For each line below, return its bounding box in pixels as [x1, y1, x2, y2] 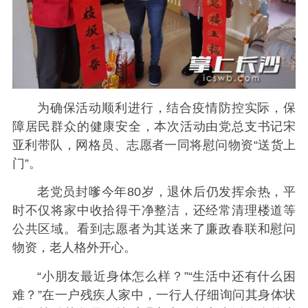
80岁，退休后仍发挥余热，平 [127, 185, 296, 199]
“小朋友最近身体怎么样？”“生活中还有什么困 [36, 269, 296, 283]
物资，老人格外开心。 [12, 241, 136, 255]
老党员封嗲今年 [36, 185, 128, 199]
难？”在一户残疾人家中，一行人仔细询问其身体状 [12, 287, 296, 302]
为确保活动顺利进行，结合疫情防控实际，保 [36, 100, 296, 115]
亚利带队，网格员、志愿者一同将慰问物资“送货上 [12, 137, 296, 152]
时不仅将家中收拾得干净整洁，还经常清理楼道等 [12, 203, 296, 218]
